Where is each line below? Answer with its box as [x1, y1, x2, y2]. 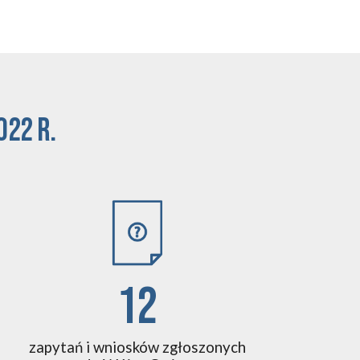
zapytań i [28, 337, 93, 356]
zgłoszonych [162, 337, 246, 356]
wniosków [92, 337, 162, 356]
